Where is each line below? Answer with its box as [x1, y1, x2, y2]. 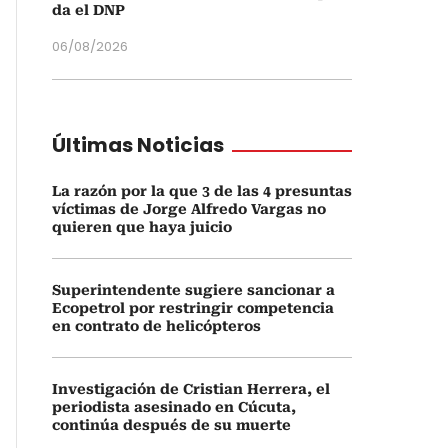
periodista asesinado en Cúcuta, [52, 399, 296, 415]
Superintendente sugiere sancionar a [52, 282, 335, 298]
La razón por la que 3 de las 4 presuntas [52, 183, 352, 199]
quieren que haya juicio [52, 219, 232, 235]
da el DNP [52, 2, 125, 18]
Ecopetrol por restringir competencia [52, 300, 334, 316]
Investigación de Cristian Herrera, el [52, 381, 330, 397]
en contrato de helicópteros [52, 318, 261, 334]
